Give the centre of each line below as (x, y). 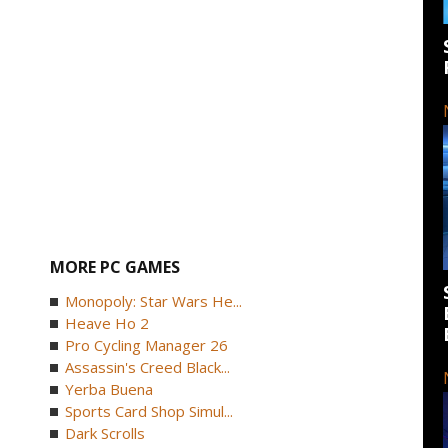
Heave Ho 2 (107, 323)
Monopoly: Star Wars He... (154, 301)
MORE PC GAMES (115, 267)
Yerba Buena (109, 389)
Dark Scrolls (105, 433)
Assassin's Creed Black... (148, 367)
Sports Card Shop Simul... (149, 411)
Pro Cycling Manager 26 (147, 345)
